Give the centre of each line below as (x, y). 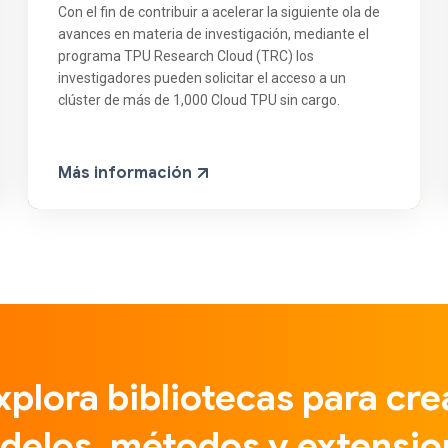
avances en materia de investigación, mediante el (214, 34)
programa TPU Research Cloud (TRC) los (186, 56)
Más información (127, 173)
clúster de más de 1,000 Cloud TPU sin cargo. (199, 100)
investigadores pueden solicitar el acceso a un (202, 78)
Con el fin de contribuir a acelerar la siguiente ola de (219, 12)
